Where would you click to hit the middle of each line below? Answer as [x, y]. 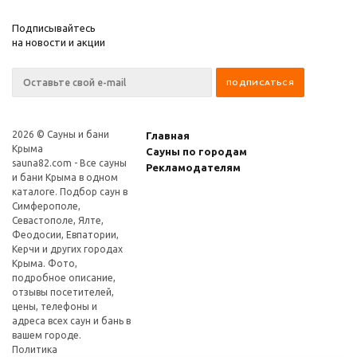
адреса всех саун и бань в [71, 321]
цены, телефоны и [55, 307]
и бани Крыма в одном [65, 178]
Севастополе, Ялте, [58, 221]
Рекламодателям [194, 168]
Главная [168, 136]
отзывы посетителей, [63, 292]
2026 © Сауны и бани [61, 135]
